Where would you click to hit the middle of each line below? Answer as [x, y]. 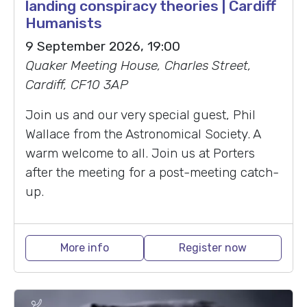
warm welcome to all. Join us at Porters [140, 153]
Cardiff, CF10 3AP [77, 84]
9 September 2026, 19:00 [103, 46]
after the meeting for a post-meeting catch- [152, 172]
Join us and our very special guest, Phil [140, 114]
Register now [213, 247]
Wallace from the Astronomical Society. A [143, 134]
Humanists [64, 23]
